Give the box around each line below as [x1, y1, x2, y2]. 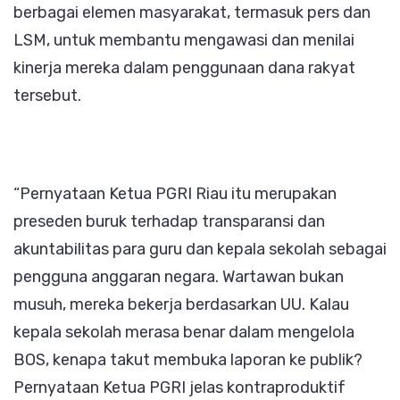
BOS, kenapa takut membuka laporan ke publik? [13, 349, 362, 370]
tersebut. [13, 85, 81, 105]
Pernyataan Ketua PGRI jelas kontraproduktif [13, 377, 346, 397]
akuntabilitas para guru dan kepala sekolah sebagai [13, 238, 387, 259]
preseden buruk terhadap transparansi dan [13, 211, 325, 231]
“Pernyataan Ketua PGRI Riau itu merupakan [13, 183, 337, 204]
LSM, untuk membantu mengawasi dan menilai [13, 29, 354, 50]
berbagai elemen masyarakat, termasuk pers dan [13, 2, 371, 22]
